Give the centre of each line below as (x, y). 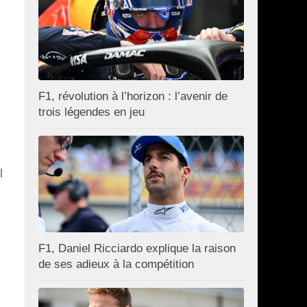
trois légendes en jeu (91, 112)
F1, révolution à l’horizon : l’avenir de (133, 97)
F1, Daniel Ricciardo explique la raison (137, 249)
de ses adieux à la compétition (116, 265)
